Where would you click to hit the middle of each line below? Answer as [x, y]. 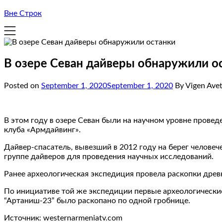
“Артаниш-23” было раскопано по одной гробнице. [97, 200]
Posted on [23, 85]
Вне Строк [23, 13]
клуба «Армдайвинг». [42, 130]
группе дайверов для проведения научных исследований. [109, 156]
